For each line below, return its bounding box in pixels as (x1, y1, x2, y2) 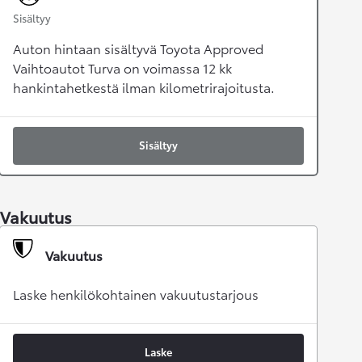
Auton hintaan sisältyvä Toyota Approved (13, 39, 263, 58)
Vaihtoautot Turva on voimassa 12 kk (13, 58, 232, 78)
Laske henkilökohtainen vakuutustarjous (13, 284, 259, 304)
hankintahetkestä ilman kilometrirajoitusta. (13, 78, 275, 97)
